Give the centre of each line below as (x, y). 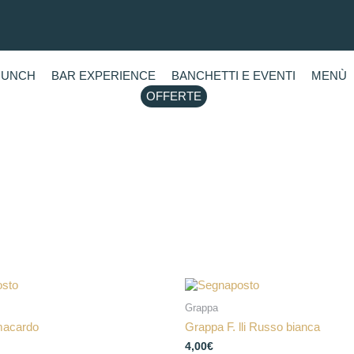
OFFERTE (173, 96)
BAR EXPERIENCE (103, 75)
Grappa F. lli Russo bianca (252, 326)
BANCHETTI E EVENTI (233, 75)
